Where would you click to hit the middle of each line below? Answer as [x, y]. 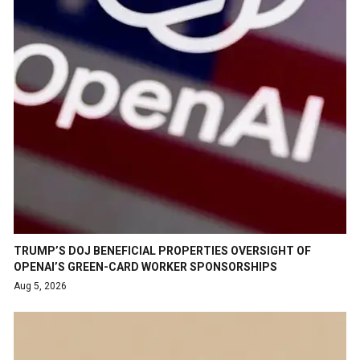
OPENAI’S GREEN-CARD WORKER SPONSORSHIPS [145, 266]
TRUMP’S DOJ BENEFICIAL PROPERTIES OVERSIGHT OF [162, 250]
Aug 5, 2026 [40, 286]
